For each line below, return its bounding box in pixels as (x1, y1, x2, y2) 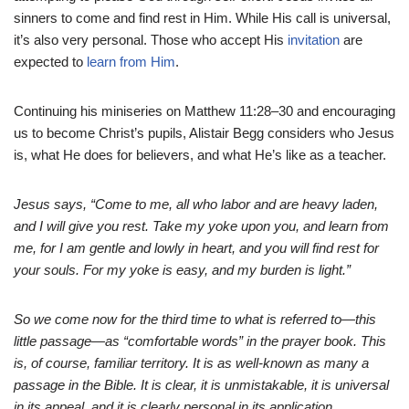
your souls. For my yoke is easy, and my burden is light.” (14, 262, 351, 278)
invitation (288, 32, 340, 47)
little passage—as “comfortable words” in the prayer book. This (14, 333, 386, 349)
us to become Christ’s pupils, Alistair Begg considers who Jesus (14, 125, 394, 141)
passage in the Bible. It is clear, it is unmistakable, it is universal (14, 377, 389, 393)
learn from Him (87, 54, 175, 69)
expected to (14, 54, 87, 69)
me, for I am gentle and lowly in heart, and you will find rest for (14, 240, 379, 256)
